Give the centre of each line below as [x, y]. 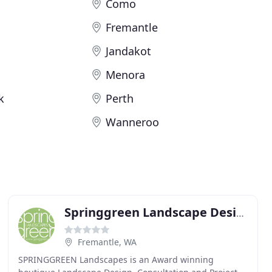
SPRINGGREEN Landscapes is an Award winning [116, 260]
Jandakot [129, 51]
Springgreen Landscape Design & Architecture [240, 213]
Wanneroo [133, 122]
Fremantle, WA [107, 242]
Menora [126, 75]
